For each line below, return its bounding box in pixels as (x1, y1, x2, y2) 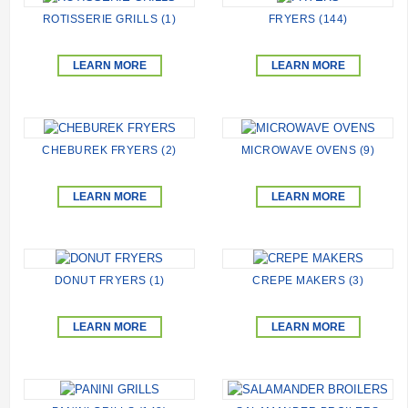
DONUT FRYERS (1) (54, 274, 165, 288)
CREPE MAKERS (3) (252, 274, 363, 288)
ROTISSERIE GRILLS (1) (42, 13, 177, 26)
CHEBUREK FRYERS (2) (42, 143, 177, 157)
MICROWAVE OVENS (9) (240, 143, 375, 157)
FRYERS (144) (268, 13, 348, 26)
